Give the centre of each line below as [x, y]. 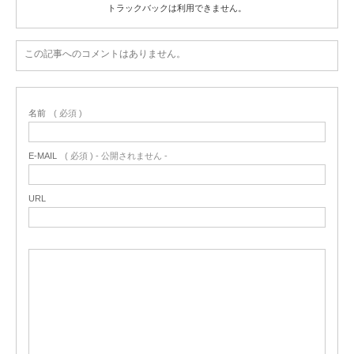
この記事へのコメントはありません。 [105, 54]
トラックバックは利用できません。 [177, 8]
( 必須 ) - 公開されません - [116, 156]
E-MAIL [43, 156]
